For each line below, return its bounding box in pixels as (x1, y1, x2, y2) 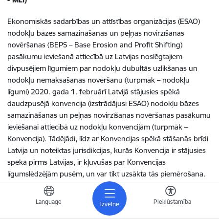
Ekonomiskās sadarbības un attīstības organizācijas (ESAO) (7, 17, 200, 26)
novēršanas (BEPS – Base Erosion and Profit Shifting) (7, 40, 182, 49)
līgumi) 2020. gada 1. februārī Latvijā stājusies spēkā (7, 87, 180, 96)
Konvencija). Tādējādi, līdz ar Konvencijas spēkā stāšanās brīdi (7, 134, 208, 143)
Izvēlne (100, 200, 119, 208)
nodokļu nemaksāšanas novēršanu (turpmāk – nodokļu (7, 75, 190, 85)
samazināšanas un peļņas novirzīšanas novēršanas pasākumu (7, 110, 211, 120)
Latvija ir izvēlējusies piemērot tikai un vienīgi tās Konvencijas (7, 181, 204, 190)
